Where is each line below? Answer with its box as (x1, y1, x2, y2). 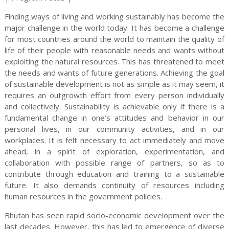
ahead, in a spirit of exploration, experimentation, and (4, 146, 225, 156)
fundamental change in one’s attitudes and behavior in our (4, 112, 225, 123)
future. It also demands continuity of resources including (4, 179, 225, 190)
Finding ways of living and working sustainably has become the (4, 11, 225, 21)
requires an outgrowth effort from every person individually (4, 89, 225, 100)
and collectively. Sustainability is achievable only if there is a (4, 101, 225, 111)
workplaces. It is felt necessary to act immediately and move (4, 134, 225, 145)
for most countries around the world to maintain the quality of (4, 33, 225, 44)
